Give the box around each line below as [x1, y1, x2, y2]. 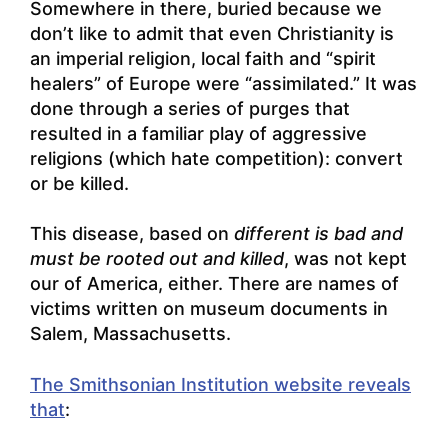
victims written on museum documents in [30, 298, 388, 320]
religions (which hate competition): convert [30, 147, 403, 169]
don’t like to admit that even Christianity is [30, 22, 394, 44]
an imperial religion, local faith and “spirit [30, 47, 376, 69]
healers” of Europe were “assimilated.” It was [30, 72, 417, 94]
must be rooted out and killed [30, 248, 284, 270]
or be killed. [30, 172, 129, 194]
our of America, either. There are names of [30, 273, 399, 295]
